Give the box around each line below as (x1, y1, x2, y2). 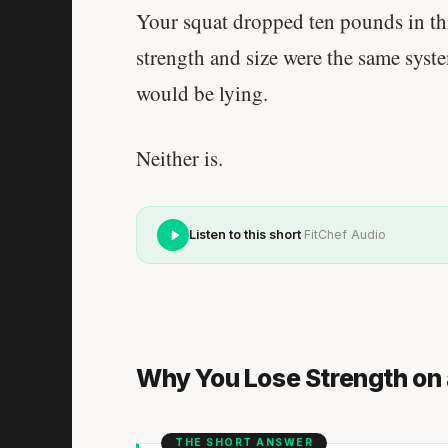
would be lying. (136, 79, 268, 107)
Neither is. (136, 144, 223, 173)
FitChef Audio (304, 227, 386, 243)
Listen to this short (189, 227, 301, 243)
